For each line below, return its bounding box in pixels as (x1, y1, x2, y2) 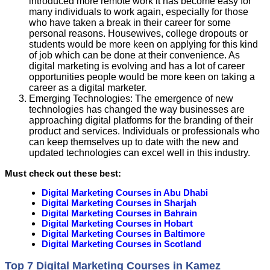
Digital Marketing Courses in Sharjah (42, 197, 196, 208)
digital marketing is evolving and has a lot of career (29, 60, 245, 71)
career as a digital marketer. (29, 82, 146, 93)
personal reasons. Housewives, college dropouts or (29, 28, 248, 39)
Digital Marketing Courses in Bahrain (42, 207, 197, 218)
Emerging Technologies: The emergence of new (29, 93, 233, 104)
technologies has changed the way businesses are (29, 104, 245, 115)
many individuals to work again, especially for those (29, 6, 248, 17)
